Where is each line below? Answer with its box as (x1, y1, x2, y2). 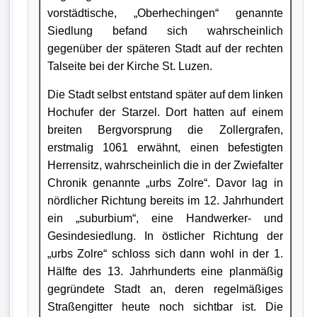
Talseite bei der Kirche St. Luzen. (47, 59, 212, 72)
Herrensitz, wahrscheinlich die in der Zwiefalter (47, 158, 283, 171)
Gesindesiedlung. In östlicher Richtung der (47, 229, 283, 242)
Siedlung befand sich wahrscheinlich (47, 24, 283, 37)
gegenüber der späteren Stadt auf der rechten (47, 42, 283, 54)
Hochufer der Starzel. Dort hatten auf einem (47, 105, 283, 118)
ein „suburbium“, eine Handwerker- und (47, 212, 283, 224)
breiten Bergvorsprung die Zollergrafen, (47, 123, 283, 136)
